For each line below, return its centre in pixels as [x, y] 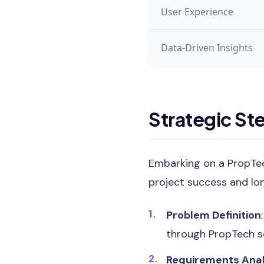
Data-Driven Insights [207, 47]
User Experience [197, 11]
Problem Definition [214, 215]
